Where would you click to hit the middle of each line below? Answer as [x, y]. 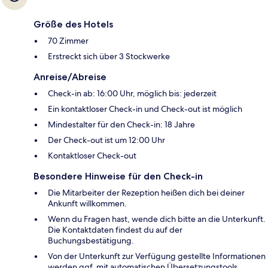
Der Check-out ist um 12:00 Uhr [106, 140]
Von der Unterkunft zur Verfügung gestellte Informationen [157, 256]
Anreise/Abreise [70, 77]
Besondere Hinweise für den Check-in [118, 176]
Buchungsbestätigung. [91, 240]
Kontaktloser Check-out [92, 155]
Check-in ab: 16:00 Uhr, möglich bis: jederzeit [132, 93]
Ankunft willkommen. [87, 203]
